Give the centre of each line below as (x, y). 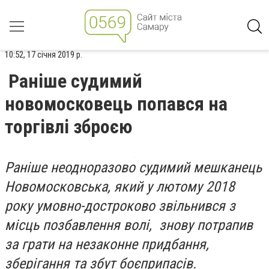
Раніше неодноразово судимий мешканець (133, 168)
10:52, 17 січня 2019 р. (44, 55)
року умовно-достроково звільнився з (120, 206)
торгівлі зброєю (68, 127)
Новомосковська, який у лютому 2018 (120, 187)
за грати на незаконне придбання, (107, 244)
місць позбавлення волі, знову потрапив (129, 225)
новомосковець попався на (116, 104)
